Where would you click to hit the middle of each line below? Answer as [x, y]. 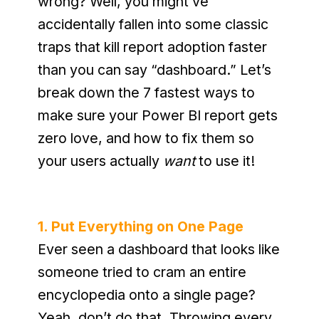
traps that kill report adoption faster [152, 47]
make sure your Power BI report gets [157, 115]
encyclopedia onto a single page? [146, 295]
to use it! [225, 161]
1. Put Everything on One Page [140, 226]
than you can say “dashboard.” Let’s [154, 70]
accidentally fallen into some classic [153, 24]
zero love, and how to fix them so [146, 138]
